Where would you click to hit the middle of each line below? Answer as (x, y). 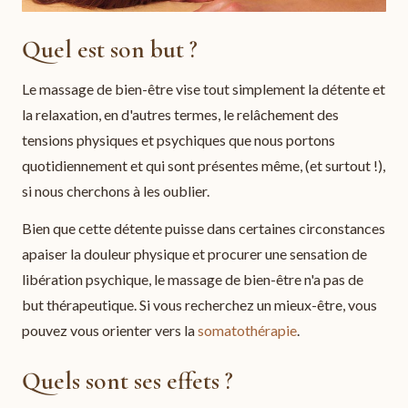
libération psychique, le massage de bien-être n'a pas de (193, 280)
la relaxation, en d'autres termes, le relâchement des (180, 114)
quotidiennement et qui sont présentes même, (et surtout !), (204, 165)
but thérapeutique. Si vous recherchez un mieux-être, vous (199, 305)
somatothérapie (247, 331)
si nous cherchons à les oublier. (116, 190)
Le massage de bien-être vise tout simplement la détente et (204, 88)
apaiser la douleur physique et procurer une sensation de (194, 254)
